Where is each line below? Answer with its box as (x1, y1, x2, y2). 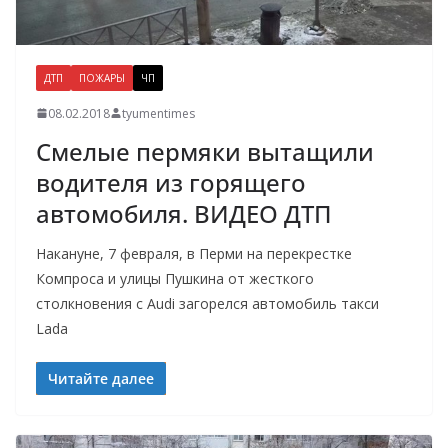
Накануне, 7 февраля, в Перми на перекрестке (36, 243, 352, 263)
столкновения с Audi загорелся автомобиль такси (36, 293, 379, 313)
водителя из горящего (36, 165, 306, 199)
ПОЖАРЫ (79, 70, 125, 85)
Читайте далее (48, 368, 154, 388)
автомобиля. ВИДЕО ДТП (36, 196, 332, 230)
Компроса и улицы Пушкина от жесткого (36, 268, 314, 288)
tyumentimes (122, 104, 195, 122)
